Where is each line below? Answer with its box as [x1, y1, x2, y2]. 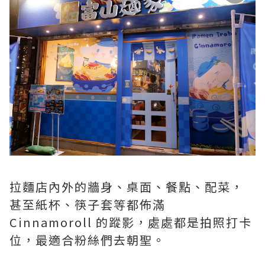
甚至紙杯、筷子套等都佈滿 [9, 196, 166, 213]
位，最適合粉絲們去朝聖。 [9, 231, 166, 248]
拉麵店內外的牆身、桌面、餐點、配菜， [9, 178, 244, 195]
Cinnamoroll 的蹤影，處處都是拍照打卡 [9, 214, 252, 231]
